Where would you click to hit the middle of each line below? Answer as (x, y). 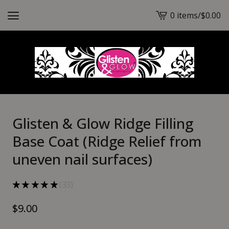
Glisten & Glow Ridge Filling (103, 123)
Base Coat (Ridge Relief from (107, 141)
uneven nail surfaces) (82, 159)
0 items (184, 15)
